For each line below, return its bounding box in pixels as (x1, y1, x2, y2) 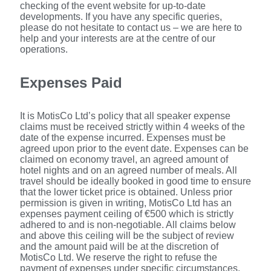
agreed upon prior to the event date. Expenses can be (20, 143, 249, 154)
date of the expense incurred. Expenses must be (20, 132, 226, 143)
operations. (20, 44, 68, 55)
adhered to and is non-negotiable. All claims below (20, 220, 236, 230)
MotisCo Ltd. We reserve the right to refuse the (20, 252, 217, 263)
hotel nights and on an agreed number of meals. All (20, 165, 237, 176)
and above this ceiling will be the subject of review (20, 230, 234, 241)
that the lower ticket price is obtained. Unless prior (20, 187, 232, 198)
